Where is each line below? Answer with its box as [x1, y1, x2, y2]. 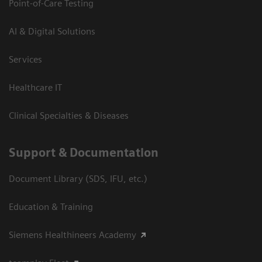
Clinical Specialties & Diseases [9, 109, 129, 121]
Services [9, 53, 42, 65]
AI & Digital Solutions [9, 25, 95, 37]
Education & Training [9, 201, 93, 212]
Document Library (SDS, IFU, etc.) [9, 173, 147, 184]
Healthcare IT [9, 81, 62, 93]
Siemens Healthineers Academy [9, 229, 136, 240]
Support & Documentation [9, 145, 158, 160]
